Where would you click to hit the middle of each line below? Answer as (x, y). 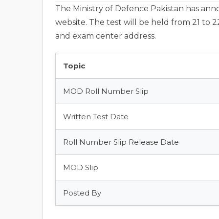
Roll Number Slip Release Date (121, 142)
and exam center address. (106, 36)
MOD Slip (81, 167)
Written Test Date (96, 117)
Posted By (82, 193)
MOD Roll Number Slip (106, 91)
